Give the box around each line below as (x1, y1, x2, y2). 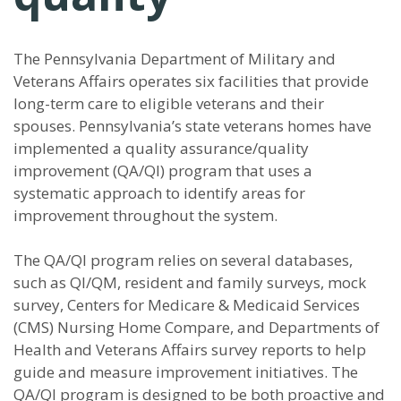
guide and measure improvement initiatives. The (13, 362, 358, 382)
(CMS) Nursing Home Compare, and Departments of (13, 317, 380, 337)
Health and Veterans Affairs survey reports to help (13, 339, 366, 360)
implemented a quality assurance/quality (13, 138, 309, 158)
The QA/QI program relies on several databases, (13, 250, 353, 270)
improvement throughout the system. (13, 205, 277, 226)
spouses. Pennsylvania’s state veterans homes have (13, 115, 371, 136)
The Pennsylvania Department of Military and (13, 48, 336, 69)
